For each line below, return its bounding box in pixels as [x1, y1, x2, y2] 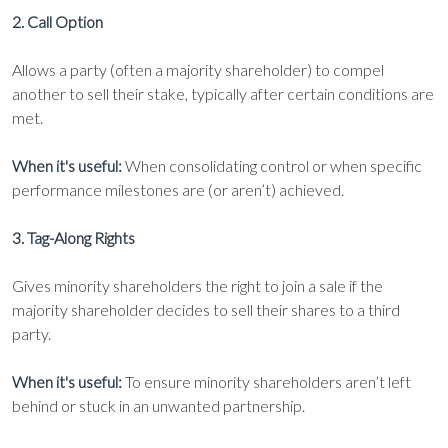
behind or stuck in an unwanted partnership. [12, 396, 305, 415]
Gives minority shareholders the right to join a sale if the [12, 276, 383, 295]
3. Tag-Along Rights [12, 228, 135, 247]
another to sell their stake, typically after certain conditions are [12, 84, 434, 103]
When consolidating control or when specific [122, 156, 422, 175]
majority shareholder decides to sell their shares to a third [12, 300, 400, 319]
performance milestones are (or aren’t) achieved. [12, 180, 344, 199]
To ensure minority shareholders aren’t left [122, 372, 411, 391]
